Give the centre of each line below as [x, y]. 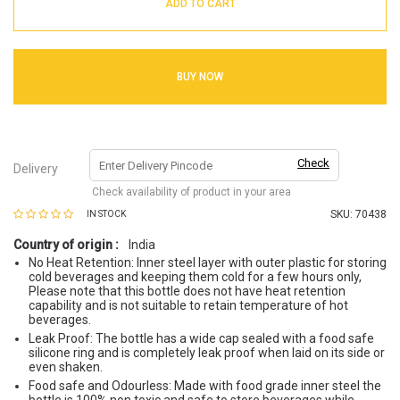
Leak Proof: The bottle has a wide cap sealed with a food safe [201, 338]
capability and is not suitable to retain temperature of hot [188, 305]
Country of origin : [66, 245]
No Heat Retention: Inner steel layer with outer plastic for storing [208, 262]
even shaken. [66, 367]
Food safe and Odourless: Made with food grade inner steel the [205, 386]
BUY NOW [200, 77]
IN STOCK [106, 214]
